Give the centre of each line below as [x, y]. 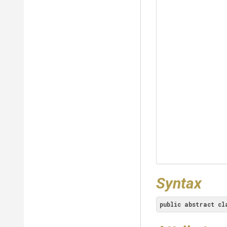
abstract [199, 204]
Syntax [179, 183]
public [170, 204]
